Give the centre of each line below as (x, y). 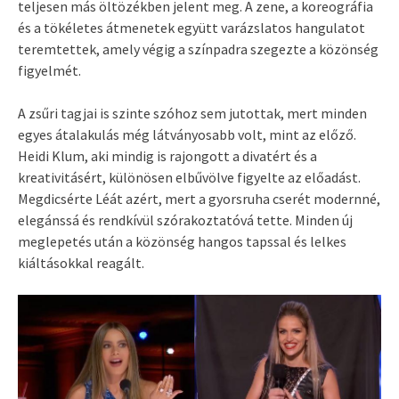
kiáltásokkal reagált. (81, 263)
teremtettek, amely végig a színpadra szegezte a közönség (198, 49)
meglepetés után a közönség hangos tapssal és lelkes (182, 242)
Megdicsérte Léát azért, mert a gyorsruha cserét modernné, (199, 199)
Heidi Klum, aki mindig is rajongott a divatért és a (167, 156)
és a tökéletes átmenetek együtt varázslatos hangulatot (191, 28)
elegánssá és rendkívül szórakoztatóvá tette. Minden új (185, 220)
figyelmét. (49, 71)
